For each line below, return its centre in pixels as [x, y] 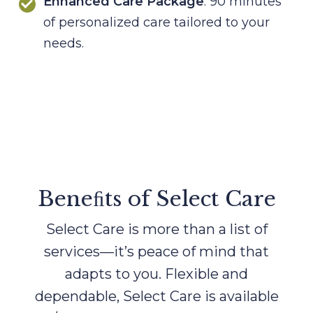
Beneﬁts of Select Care [156, 198]
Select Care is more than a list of [156, 229]
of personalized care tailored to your [156, 22]
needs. [64, 43]
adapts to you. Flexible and [156, 274]
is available [241, 296]
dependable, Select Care [118, 296]
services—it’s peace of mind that [156, 251]
